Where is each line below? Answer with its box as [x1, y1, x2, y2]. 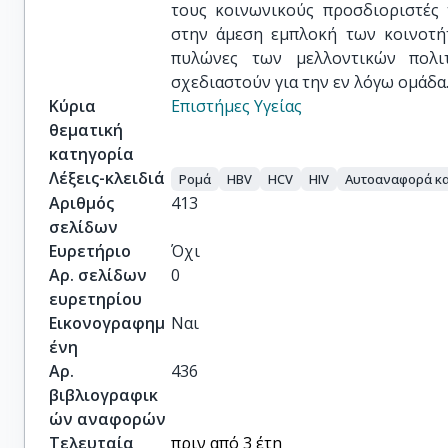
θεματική [49, 118, 123, 141]
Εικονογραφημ [49, 312, 165, 335]
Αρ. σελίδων [49, 264, 147, 287]
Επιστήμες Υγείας [171, 94, 303, 117]
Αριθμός [49, 192, 114, 215]
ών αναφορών [49, 408, 166, 431]
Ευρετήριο [49, 240, 131, 263]
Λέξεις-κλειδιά [49, 166, 165, 189]
